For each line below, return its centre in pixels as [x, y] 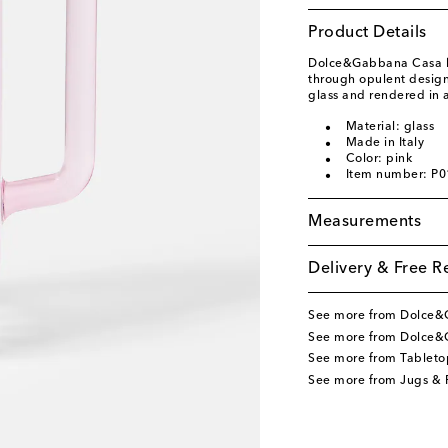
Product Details [367, 33]
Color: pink [378, 159]
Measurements [364, 222]
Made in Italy [384, 143]
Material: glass [389, 127]
